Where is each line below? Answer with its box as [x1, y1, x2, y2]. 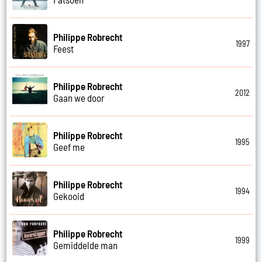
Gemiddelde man [53, 239, 118, 251]
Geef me [53, 140, 85, 153]
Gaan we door [53, 91, 105, 104]
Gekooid [53, 189, 85, 202]
